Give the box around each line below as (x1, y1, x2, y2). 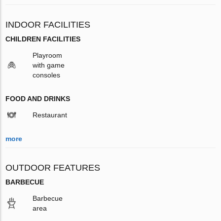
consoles (33, 71, 61, 79)
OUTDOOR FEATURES (5, 162, 101, 173)
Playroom (33, 51, 63, 59)
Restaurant (33, 110, 68, 119)
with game (33, 61, 65, 69)
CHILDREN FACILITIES (5, 35, 81, 43)
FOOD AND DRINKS (5, 94, 71, 103)
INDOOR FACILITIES (5, 19, 91, 30)
